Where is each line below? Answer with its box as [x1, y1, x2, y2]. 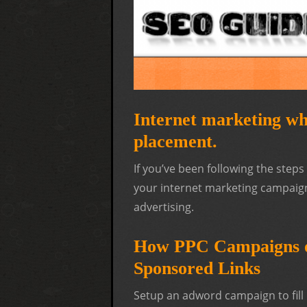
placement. [134, 131, 217, 151]
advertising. [134, 199, 194, 214]
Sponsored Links [134, 258, 260, 278]
